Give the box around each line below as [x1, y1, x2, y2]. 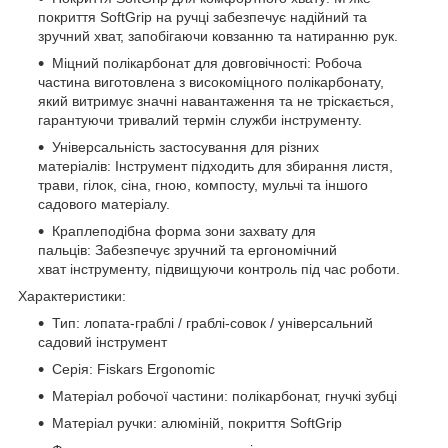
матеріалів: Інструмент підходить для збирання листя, [38, 158, 393, 175]
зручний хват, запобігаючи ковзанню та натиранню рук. [38, 28, 398, 45]
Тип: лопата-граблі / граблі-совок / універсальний [52, 315, 373, 332]
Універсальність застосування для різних [52, 139, 319, 156]
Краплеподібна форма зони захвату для [52, 223, 316, 240]
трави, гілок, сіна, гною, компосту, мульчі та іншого [38, 177, 368, 194]
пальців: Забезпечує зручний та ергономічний [38, 242, 337, 259]
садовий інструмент [38, 334, 167, 351]
